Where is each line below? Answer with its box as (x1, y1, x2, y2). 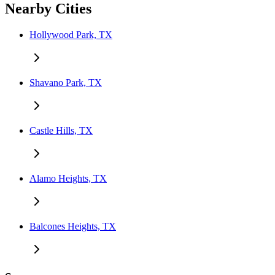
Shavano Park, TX (29, 77, 102, 88)
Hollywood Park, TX (29, 29, 112, 41)
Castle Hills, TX (29, 125, 93, 136)
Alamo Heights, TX (29, 173, 107, 184)
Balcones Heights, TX (29, 221, 116, 232)
